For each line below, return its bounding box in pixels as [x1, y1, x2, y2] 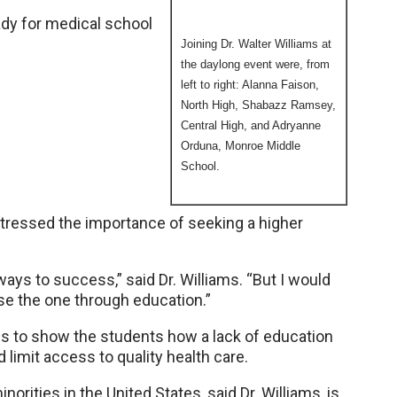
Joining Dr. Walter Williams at [181, 37, 331, 51]
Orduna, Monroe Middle [181, 139, 300, 152]
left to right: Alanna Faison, [181, 78, 319, 91]
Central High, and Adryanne [181, 119, 321, 132]
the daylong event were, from [181, 58, 330, 71]
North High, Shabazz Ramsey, [181, 98, 336, 112]
